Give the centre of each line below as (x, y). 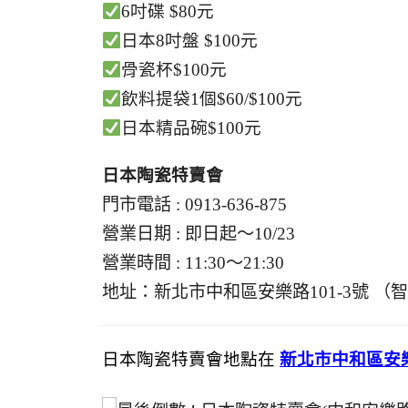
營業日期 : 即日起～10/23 (199, 234)
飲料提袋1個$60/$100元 (212, 99)
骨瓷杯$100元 (174, 70)
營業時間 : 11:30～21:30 (193, 263)
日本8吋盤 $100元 (190, 41)
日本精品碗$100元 (192, 128)
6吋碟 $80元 (168, 12)
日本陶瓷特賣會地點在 (191, 360)
